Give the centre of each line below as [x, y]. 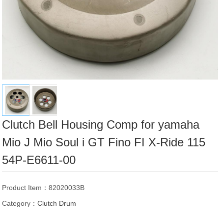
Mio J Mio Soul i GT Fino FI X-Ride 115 [104, 142]
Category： [20, 204]
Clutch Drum [57, 204]
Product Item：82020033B [43, 188]
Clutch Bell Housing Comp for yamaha [101, 125]
